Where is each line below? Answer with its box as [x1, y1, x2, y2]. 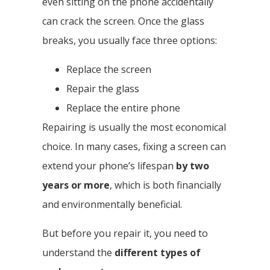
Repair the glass [66, 81, 139, 95]
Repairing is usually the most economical [42, 120, 226, 134]
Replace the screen [66, 62, 151, 76]
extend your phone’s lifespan [42, 159, 176, 172]
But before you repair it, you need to [42, 226, 208, 240]
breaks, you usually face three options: [42, 33, 217, 47]
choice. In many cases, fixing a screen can [42, 139, 226, 153]
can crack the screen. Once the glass [42, 14, 204, 28]
